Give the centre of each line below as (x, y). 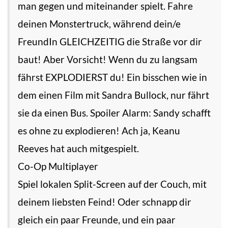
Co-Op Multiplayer (58, 166)
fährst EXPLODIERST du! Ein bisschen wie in (112, 77)
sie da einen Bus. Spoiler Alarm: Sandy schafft (114, 113)
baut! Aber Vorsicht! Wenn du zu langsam (108, 60)
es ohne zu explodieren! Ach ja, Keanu (99, 131)
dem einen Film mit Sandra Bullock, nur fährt (113, 95)
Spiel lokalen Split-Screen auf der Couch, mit (112, 184)
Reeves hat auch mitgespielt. (78, 149)
